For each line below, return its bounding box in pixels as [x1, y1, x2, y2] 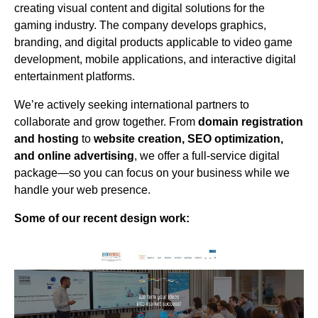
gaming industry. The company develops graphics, [14, 19, 266, 32]
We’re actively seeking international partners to [14, 99, 249, 111]
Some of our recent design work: [14, 212, 190, 225]
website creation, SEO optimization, [94, 133, 283, 146]
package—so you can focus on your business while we [14, 167, 290, 180]
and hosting [14, 133, 79, 146]
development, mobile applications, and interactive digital [14, 53, 296, 66]
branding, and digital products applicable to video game [14, 36, 292, 49]
